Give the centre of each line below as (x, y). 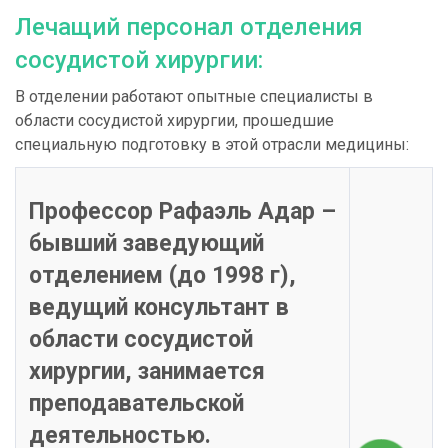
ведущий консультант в (158, 308)
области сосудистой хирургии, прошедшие (174, 121)
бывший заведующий (146, 244)
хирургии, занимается (146, 372)
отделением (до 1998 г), (162, 276)
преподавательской (136, 404)
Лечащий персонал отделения (189, 27)
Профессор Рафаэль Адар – (182, 212)
